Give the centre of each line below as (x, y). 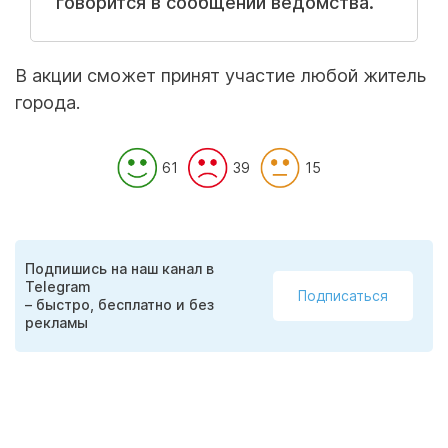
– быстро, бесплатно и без (119, 304)
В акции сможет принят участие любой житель (220, 75)
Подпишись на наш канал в (119, 268)
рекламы (56, 322)
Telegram (58, 286)
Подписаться (343, 295)
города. (47, 102)
